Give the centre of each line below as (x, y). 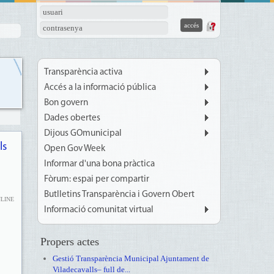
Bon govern (66, 103)
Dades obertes (72, 118)
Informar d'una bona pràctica (99, 164)
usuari (53, 12)
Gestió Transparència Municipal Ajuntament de (131, 258)
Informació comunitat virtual (98, 210)
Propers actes (69, 242)
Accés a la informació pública (100, 88)
